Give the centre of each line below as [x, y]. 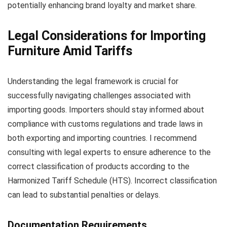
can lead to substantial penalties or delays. [84, 195]
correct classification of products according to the [99, 167]
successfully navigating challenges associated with [99, 96]
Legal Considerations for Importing [107, 36]
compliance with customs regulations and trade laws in [105, 124]
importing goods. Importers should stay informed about [106, 110]
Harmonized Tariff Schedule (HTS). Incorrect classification [112, 181]
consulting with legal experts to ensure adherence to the [109, 153]
